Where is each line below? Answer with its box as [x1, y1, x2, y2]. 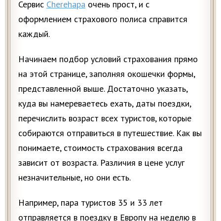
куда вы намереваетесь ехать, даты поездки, [18, 98, 191, 109]
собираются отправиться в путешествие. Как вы [18, 127, 202, 139]
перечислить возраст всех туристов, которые [18, 112, 191, 124]
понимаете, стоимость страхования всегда [18, 142, 183, 153]
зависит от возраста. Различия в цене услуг [18, 157, 184, 168]
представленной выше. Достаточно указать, [18, 83, 187, 94]
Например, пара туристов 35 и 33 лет [18, 197, 163, 208]
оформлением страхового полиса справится [18, 13, 187, 25]
